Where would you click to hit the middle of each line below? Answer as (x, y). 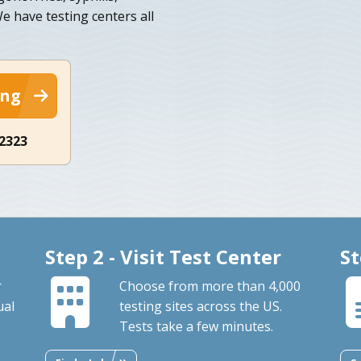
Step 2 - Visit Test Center (163, 256)
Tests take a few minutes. (196, 326)
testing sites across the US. (200, 306)
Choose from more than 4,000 (210, 286)
